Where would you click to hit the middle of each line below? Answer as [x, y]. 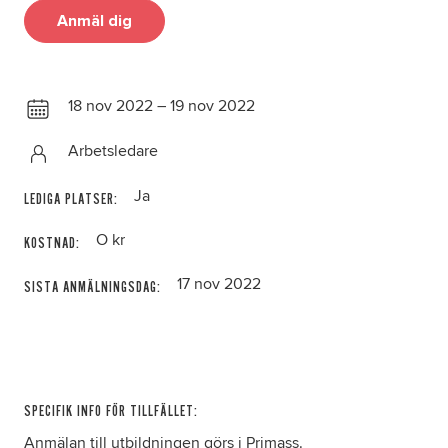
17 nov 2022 [219, 284]
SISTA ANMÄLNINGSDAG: [92, 287]
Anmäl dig [94, 21]
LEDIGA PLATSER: [71, 199]
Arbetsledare [113, 151]
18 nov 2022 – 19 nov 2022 [161, 106]
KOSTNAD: [52, 243]
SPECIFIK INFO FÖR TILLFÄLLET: [111, 411]
